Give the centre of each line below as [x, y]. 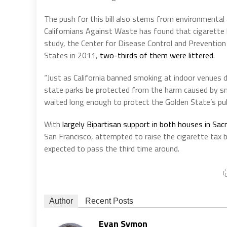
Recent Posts [109, 201]
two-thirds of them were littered [157, 55]
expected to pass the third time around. [112, 148]
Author [61, 201]
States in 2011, [72, 55]
